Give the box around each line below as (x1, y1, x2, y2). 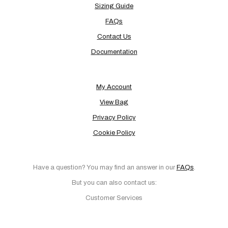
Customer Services (85, 194, 142, 202)
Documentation (91, 48, 137, 55)
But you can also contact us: (71, 179, 157, 187)
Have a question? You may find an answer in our (33, 164, 177, 172)
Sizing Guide (95, 2, 133, 10)
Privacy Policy (92, 113, 136, 121)
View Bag (100, 98, 128, 106)
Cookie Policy (93, 129, 135, 136)
